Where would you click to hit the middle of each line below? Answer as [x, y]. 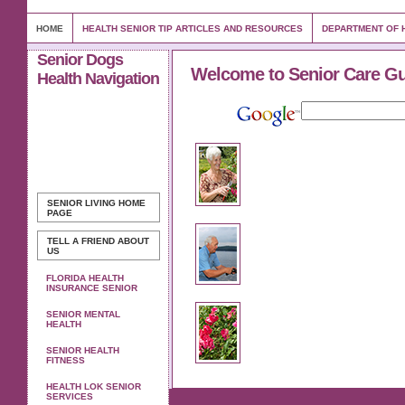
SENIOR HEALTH [83, 350]
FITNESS [66, 360]
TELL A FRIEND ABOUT [98, 241]
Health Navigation [98, 79]
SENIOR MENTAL [83, 314]
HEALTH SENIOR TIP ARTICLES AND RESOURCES [193, 28]
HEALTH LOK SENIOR [94, 386]
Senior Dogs [80, 60]
